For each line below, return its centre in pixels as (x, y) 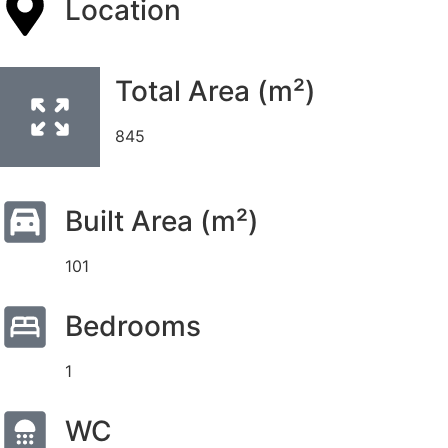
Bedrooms (133, 326)
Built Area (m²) (162, 221)
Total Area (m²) (215, 91)
